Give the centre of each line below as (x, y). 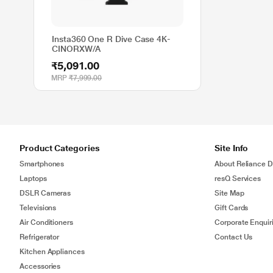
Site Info (232, 148)
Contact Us (234, 237)
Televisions (38, 208)
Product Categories (60, 148)
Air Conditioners (47, 222)
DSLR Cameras (45, 193)
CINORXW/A (76, 49)
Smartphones (42, 164)
